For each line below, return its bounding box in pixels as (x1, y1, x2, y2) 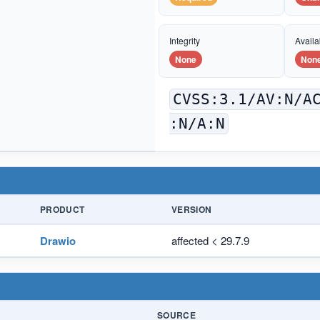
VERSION (171, 202, 212, 216)
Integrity (169, 34, 200, 46)
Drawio (40, 232, 76, 249)
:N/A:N (169, 114, 225, 132)
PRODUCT (40, 202, 85, 216)
